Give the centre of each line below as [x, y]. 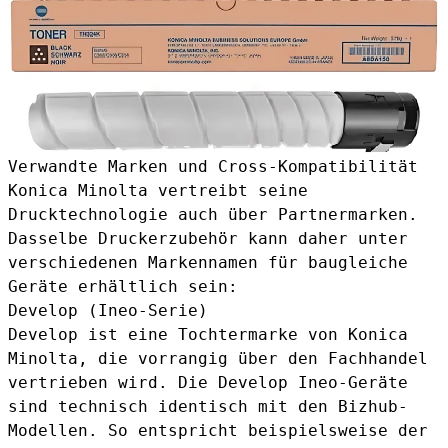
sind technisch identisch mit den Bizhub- [208, 406]
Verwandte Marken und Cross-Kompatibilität [213, 166]
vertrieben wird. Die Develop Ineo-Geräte [208, 382]
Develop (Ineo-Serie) [108, 310]
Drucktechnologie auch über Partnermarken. [213, 214]
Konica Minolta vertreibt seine [158, 190]
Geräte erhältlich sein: [123, 286]
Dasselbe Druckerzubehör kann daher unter [208, 238]
